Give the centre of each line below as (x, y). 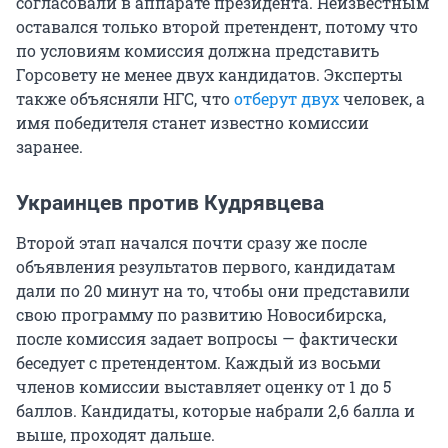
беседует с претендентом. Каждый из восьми (198, 362)
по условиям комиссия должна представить (197, 50)
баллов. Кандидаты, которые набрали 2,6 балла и (215, 410)
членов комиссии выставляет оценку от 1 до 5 (203, 386)
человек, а (382, 98)
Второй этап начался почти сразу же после (191, 242)
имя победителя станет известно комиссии (192, 122)
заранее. (49, 146)
